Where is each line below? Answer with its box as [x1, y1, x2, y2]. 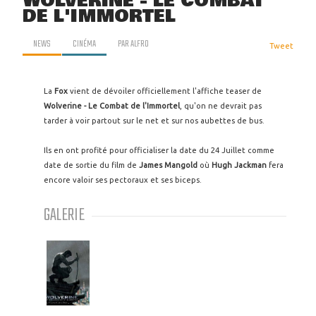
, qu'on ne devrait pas [180, 102, 262, 110]
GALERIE [44, 202, 85, 229]
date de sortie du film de [44, 161, 137, 169]
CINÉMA [73, 36, 96, 51]
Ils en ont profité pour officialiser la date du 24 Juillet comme [44, 146, 274, 154]
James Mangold [137, 161, 200, 169]
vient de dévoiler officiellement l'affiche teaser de [70, 87, 262, 95]
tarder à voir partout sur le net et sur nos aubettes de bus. [44, 116, 265, 125]
